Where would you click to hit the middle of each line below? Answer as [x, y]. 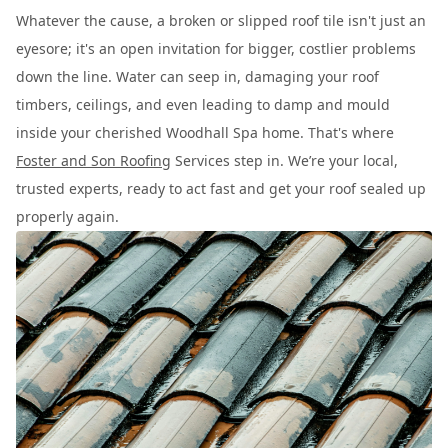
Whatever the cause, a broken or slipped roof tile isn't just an [221, 20]
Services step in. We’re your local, [284, 160]
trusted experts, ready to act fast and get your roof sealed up [221, 188]
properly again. [67, 216]
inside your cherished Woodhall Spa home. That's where [205, 132]
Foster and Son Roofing [93, 160]
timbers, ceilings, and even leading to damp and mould [203, 104]
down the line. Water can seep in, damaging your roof [197, 76]
